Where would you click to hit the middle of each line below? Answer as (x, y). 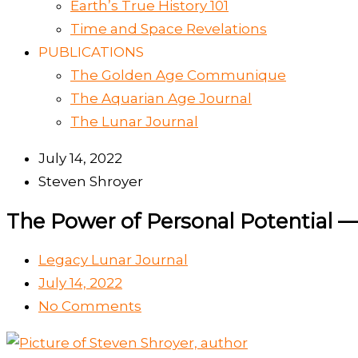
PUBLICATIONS (91, 52)
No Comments (90, 306)
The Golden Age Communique (178, 75)
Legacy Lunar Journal (113, 260)
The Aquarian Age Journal (161, 98)
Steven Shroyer (91, 181)
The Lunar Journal (134, 121)
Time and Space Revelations (169, 29)
